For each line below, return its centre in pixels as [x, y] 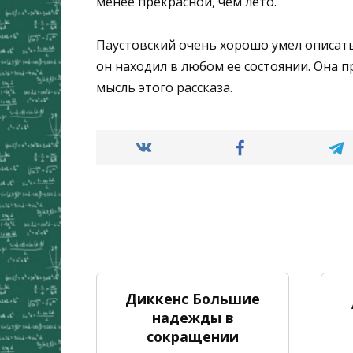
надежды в [193, 317]
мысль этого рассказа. [164, 87]
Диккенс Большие [193, 298]
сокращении [193, 336]
